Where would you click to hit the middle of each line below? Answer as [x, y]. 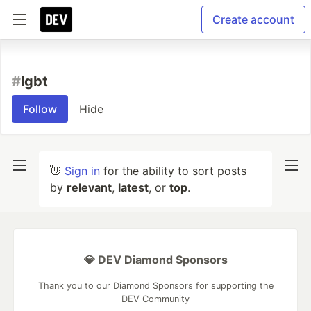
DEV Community [155, 299]
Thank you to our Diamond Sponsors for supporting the [155, 286]
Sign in [82, 171]
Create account [253, 19]
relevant [89, 187]
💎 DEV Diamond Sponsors [155, 260]
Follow [40, 109]
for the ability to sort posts [173, 171]
